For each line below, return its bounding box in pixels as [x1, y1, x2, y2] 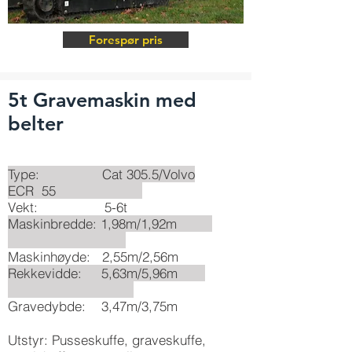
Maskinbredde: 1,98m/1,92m [8, 215, 212, 232]
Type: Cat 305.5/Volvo [8, 166, 195, 182]
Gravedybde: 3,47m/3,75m [8, 298, 178, 314]
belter [8, 112, 64, 135]
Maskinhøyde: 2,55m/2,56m [8, 248, 178, 265]
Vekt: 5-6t [8, 199, 127, 215]
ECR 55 [8, 182, 142, 199]
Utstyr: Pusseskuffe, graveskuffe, [8, 332, 206, 348]
